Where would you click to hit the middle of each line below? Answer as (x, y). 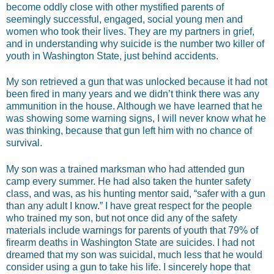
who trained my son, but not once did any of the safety (122, 218)
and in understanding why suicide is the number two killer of (135, 44)
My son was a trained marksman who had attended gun (125, 169)
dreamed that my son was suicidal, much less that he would (134, 254)
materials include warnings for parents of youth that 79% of (132, 230)
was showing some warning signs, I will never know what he (136, 119)
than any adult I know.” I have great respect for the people (129, 206)
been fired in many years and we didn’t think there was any (133, 94)
